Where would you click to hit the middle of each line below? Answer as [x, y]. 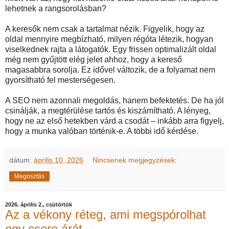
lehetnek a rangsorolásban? [56, 8]
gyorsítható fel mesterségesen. [60, 80]
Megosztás [29, 176]
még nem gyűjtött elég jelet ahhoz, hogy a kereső [94, 60]
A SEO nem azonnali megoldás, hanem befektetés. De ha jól [114, 100]
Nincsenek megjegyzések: [135, 160]
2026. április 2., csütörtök [39, 204]
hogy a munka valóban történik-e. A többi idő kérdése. [102, 131]
